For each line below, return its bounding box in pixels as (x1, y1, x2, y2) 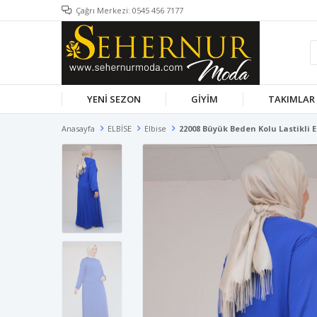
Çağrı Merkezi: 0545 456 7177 (76, 5, 183, 16)
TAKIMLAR (267, 93, 315, 105)
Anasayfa (62, 123, 95, 134)
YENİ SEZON (86, 93, 141, 105)
